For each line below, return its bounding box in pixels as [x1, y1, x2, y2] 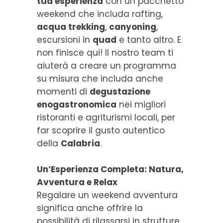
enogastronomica [37, 98, 116, 111]
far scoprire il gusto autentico [37, 124, 165, 136]
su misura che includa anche [37, 72, 163, 85]
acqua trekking [37, 20, 105, 33]
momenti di [37, 85, 90, 98]
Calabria [61, 137, 100, 149]
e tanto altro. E [116, 33, 181, 46]
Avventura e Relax [37, 176, 117, 188]
